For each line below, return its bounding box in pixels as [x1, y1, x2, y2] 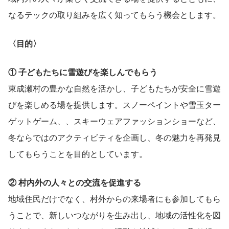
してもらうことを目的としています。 [8, 147, 147, 159]
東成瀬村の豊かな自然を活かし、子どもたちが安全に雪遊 [8, 82, 221, 94]
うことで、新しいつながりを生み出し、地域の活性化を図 [8, 209, 221, 221]
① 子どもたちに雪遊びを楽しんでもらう [8, 65, 157, 78]
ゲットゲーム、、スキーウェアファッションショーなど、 [8, 114, 221, 127]
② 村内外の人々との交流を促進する [8, 176, 141, 188]
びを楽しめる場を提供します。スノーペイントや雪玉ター [8, 98, 221, 110]
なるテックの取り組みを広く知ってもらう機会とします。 [8, 8, 221, 20]
